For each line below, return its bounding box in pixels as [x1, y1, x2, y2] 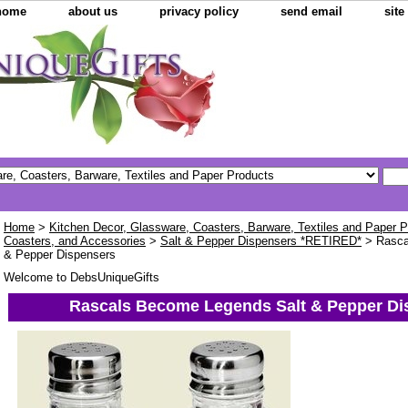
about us [68, 5, 117, 18]
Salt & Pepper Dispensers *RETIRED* [160, 234, 362, 249]
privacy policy [159, 5, 239, 18]
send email [280, 5, 342, 18]
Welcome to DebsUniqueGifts [4, 270, 159, 285]
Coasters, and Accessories [4, 234, 146, 249]
